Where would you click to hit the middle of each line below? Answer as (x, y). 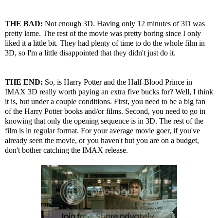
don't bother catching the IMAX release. (66, 150)
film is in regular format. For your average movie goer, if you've (102, 131)
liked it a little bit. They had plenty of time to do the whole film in (105, 43)
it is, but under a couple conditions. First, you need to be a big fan (105, 101)
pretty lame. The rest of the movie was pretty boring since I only (103, 33)
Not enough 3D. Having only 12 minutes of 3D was (124, 24)
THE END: (24, 82)
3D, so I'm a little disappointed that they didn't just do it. (90, 53)
